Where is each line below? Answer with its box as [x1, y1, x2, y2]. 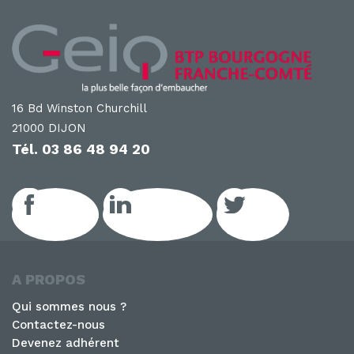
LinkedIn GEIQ [137, 208, 213, 221]
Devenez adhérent [12, 336, 119, 351]
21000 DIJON [12, 121, 86, 136]
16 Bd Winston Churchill [12, 101, 147, 116]
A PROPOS [12, 271, 85, 288]
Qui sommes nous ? [12, 299, 126, 314]
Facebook [47, 208, 99, 221]
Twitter [251, 208, 289, 221]
